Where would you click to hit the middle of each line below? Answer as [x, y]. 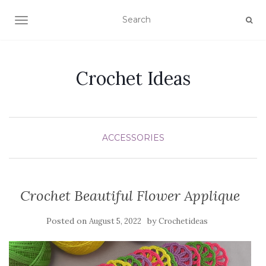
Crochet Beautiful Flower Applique [130, 196]
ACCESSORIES [133, 138]
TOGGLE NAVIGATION [68, 21]
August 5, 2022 [115, 221]
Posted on [68, 221]
